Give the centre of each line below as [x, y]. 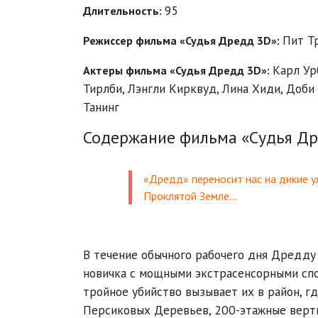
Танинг [101, 107]
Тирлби [103, 88]
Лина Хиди [251, 88]
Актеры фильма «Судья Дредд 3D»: [178, 70]
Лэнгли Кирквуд [172, 88]
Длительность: [124, 11]
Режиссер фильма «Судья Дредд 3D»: [183, 40]
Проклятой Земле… [190, 196]
